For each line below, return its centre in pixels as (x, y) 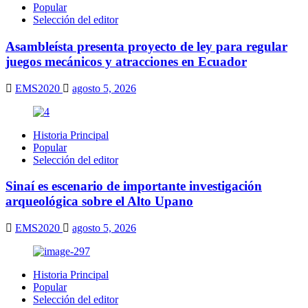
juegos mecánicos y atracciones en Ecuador (126, 61)
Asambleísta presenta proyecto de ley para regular (146, 46)
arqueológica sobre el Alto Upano (99, 201)
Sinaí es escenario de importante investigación (134, 186)
